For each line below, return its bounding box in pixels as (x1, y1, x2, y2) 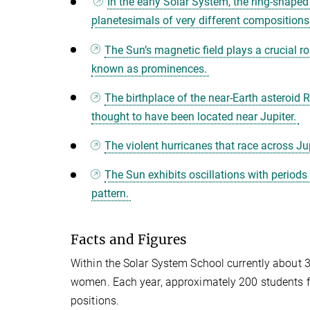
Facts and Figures (71, 231, 187, 248)
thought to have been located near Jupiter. (91, 109, 299, 123)
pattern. (91, 187, 131, 201)
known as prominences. (91, 62, 210, 75)
